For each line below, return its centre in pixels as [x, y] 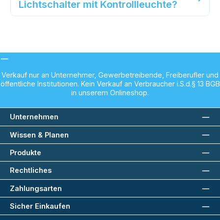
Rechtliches [31, 170]
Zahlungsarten [36, 188]
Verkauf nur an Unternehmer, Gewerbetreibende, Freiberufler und [110, 75]
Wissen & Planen [39, 135]
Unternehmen [34, 117]
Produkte [26, 153]
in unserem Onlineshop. [110, 93]
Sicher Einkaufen [40, 206]
